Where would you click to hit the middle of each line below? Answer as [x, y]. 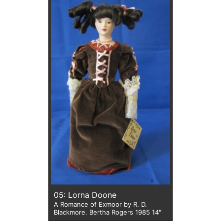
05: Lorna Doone [92, 195]
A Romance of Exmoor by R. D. [100, 204]
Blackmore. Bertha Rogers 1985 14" [125, 212]
